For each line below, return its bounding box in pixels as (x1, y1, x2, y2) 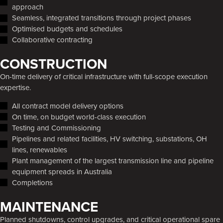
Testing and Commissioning (11, 122, 101, 133)
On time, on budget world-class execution (11, 111, 146, 122)
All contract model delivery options (11, 100, 123, 111)
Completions (11, 177, 53, 188)
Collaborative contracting (11, 34, 93, 45)
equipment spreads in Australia (11, 166, 112, 177)
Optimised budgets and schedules (11, 23, 122, 34)
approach (11, 1, 43, 12)
